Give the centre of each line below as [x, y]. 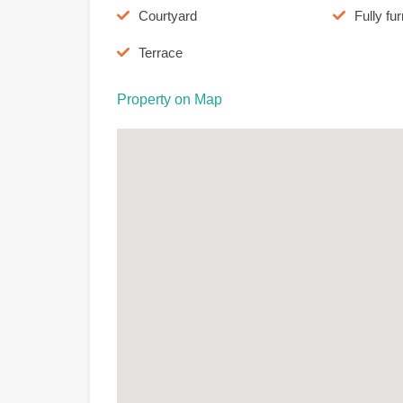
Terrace [161, 53]
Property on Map [170, 100]
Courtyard [168, 16]
